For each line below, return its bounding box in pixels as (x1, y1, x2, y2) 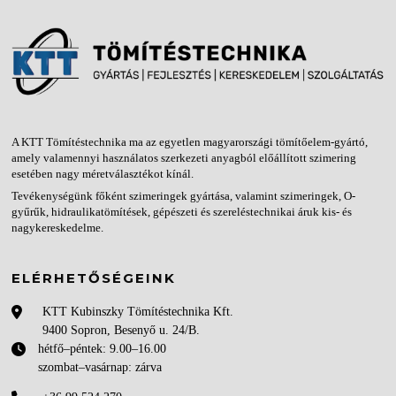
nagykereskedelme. (11, 221, 104, 234)
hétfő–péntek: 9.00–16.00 (38, 341, 167, 355)
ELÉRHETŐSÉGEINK (11, 269, 177, 286)
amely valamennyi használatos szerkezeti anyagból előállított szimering (11, 151, 357, 164)
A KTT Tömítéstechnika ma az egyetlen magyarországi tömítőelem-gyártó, (11, 135, 369, 148)
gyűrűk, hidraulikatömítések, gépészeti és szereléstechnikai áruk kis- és (11, 205, 353, 218)
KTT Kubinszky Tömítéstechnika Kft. (42, 304, 234, 318)
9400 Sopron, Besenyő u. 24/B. (42, 323, 201, 337)
